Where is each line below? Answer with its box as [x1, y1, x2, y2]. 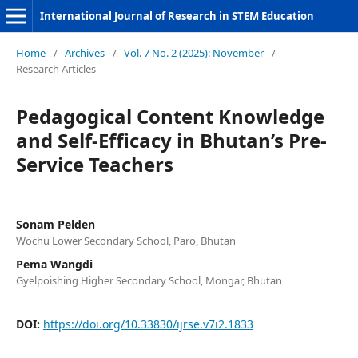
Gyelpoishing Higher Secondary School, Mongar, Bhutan [16, 273, 282, 288]
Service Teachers [16, 151, 173, 177]
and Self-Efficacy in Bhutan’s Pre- [16, 127, 327, 153]
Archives [65, 46, 105, 60]
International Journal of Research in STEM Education [40, 9, 314, 23]
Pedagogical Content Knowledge [16, 103, 324, 129]
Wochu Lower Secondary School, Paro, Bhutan [16, 233, 236, 248]
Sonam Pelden [16, 217, 95, 232]
